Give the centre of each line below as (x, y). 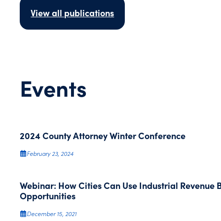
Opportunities (48, 196)
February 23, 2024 (50, 153)
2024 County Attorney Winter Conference (103, 135)
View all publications (73, 13)
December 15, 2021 (52, 214)
